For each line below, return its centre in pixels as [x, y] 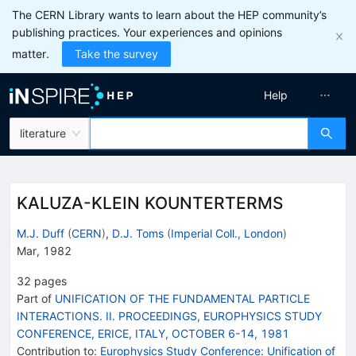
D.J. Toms [138, 233]
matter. [31, 54]
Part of [36, 298]
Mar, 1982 [44, 250]
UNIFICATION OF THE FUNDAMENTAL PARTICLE [182, 298]
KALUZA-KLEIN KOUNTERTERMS [150, 203]
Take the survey [116, 54]
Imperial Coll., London [227, 233]
